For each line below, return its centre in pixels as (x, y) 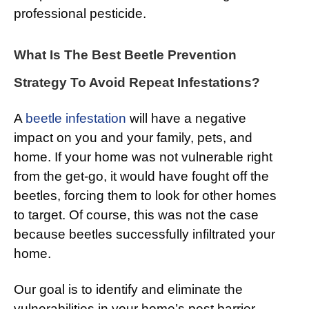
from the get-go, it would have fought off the (141, 177)
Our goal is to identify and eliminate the (128, 290)
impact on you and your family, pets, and (133, 138)
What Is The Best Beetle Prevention (125, 55)
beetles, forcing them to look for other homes (145, 196)
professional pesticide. (80, 14)
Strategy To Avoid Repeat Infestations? (137, 83)
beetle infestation (76, 119)
